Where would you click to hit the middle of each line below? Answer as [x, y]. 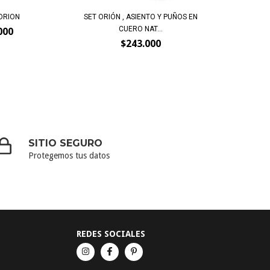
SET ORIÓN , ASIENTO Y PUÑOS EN [140, 17]
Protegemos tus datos [69, 155]
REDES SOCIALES [111, 234]
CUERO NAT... [140, 29]
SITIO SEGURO [66, 143]
